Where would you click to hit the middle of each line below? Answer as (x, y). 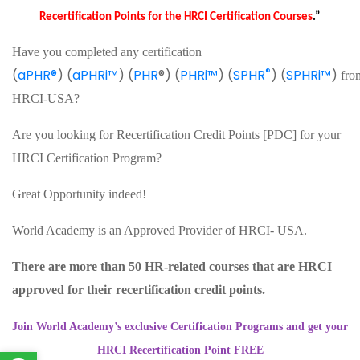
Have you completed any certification (107, 52)
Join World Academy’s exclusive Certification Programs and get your (180, 327)
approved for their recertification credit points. (139, 290)
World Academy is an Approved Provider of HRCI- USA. (161, 231)
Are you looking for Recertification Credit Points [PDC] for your (176, 135)
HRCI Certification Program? (87, 158)
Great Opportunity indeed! (79, 194)
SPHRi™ (309, 76)
